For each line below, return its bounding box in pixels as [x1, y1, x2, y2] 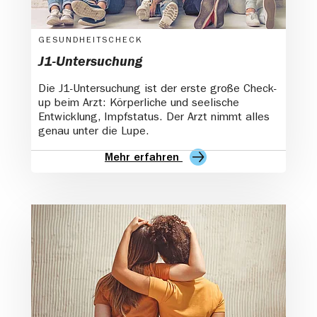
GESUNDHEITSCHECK [38, 37, 142, 46]
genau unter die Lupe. [38, 127, 149, 139]
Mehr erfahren [105, 153, 183, 165]
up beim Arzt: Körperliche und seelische [38, 98, 239, 110]
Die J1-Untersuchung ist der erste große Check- [38, 84, 277, 96]
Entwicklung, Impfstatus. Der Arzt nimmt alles [38, 113, 270, 125]
